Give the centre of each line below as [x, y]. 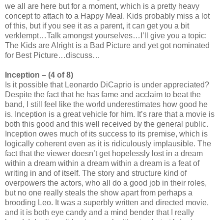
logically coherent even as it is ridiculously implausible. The [108, 144]
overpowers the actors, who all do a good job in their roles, [106, 183]
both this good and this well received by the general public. [107, 124]
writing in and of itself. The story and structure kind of [96, 173]
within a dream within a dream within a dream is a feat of [102, 164]
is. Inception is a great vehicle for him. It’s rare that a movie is [110, 114]
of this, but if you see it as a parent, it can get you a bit [97, 26]
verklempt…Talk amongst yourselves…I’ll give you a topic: [106, 36]
